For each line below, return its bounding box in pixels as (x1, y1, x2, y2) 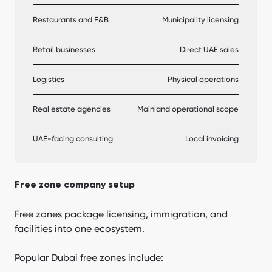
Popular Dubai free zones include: (15, 251, 163, 263)
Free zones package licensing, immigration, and (15, 208, 228, 220)
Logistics (33, 74, 64, 84)
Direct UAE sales (180, 44, 239, 54)
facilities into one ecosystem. (15, 222, 144, 234)
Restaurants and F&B (33, 15, 109, 24)
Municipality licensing (162, 15, 239, 24)
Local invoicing (185, 134, 239, 143)
